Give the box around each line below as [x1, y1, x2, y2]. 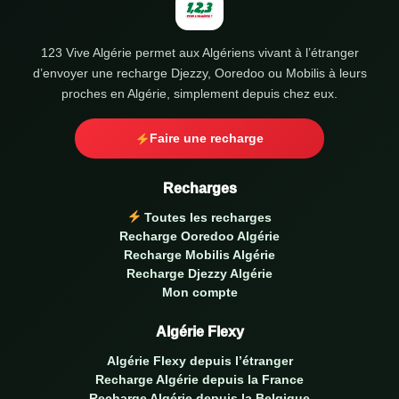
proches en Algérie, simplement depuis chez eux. [61, 86, 338, 101]
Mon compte [161, 285, 238, 299]
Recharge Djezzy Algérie [126, 266, 273, 281]
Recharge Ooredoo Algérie [119, 229, 280, 243]
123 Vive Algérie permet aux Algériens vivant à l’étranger [40, 45, 359, 60]
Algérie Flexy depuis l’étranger [106, 354, 293, 368]
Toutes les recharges [141, 210, 273, 224]
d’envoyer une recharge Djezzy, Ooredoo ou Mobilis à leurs [32, 66, 367, 80]
